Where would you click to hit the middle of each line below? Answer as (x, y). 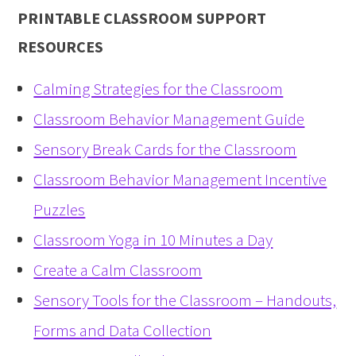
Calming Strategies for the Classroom (159, 89)
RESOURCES (61, 47)
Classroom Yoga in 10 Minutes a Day (153, 240)
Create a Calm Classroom (118, 270)
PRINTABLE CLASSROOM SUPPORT (142, 18)
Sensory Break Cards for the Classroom (165, 149)
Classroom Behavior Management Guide (169, 119)
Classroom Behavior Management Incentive (180, 180)
